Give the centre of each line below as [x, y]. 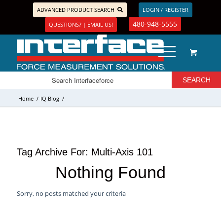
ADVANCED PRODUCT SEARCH [76, 10]
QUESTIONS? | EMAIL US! [81, 24]
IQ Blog [50, 98]
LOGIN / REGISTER [165, 10]
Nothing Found [110, 172]
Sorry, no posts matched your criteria [71, 193]
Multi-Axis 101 [122, 152]
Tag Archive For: [54, 152]
